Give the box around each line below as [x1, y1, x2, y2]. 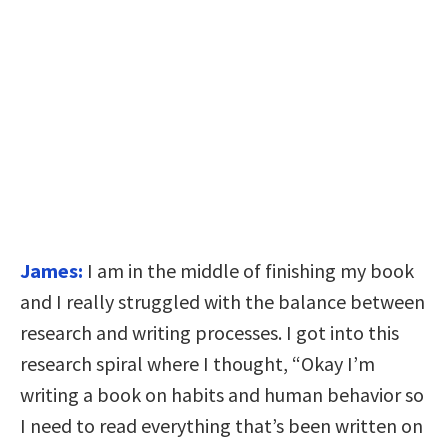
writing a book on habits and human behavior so [20, 382, 424, 408]
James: [20, 258, 83, 284]
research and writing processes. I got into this [20, 320, 399, 346]
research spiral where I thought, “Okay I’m [20, 351, 375, 377]
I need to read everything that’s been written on [20, 413, 423, 439]
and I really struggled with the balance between [20, 289, 425, 315]
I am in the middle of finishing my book [87, 258, 414, 284]
